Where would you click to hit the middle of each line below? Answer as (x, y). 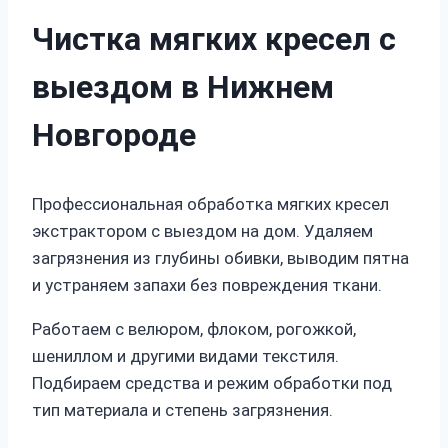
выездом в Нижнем (183, 87)
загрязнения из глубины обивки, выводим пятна (220, 258)
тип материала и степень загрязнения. (182, 410)
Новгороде (114, 135)
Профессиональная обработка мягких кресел (210, 204)
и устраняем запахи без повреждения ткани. (207, 285)
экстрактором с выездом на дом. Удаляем (202, 231)
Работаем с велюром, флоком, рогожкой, (194, 329)
